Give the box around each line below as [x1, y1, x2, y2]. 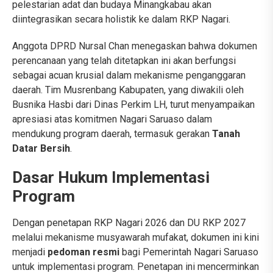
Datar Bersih [12, 143, 70, 155]
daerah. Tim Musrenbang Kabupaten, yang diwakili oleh [12, 84, 244, 96]
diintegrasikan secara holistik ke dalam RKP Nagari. [12, 13, 230, 26]
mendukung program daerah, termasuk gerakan [12, 128, 212, 140]
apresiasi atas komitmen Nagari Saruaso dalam [12, 113, 212, 126]
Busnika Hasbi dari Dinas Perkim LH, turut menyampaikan [12, 99, 255, 111]
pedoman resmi [48, 246, 119, 258]
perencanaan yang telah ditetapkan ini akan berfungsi [12, 55, 236, 67]
